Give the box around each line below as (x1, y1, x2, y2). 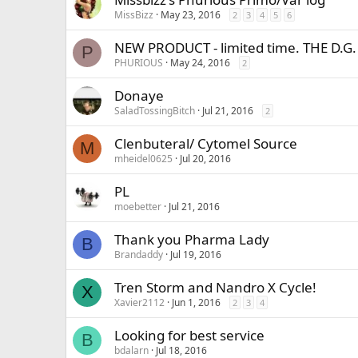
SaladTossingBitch (114, 104, 195, 117)
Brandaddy (114, 248, 163, 261)
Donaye (114, 86, 164, 105)
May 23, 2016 (161, 8, 221, 22)
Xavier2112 (114, 296, 165, 309)
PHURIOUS (114, 56, 163, 70)
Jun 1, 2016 (172, 296, 221, 309)
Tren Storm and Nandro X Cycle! (114, 278, 316, 296)
